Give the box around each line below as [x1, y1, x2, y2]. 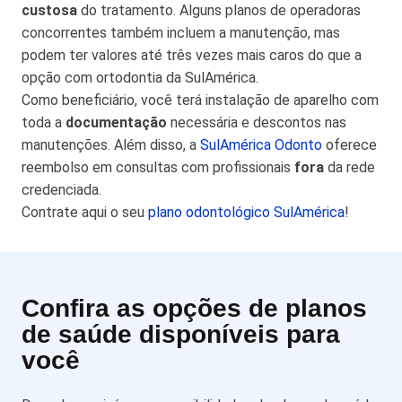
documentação [66, 114, 167, 131]
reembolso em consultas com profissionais [22, 159, 294, 176]
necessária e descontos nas [167, 114, 346, 131]
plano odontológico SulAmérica [148, 204, 345, 221]
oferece [322, 136, 377, 153]
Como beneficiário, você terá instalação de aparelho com [22, 92, 379, 109]
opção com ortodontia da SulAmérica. [22, 69, 258, 86]
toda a [22, 114, 66, 131]
